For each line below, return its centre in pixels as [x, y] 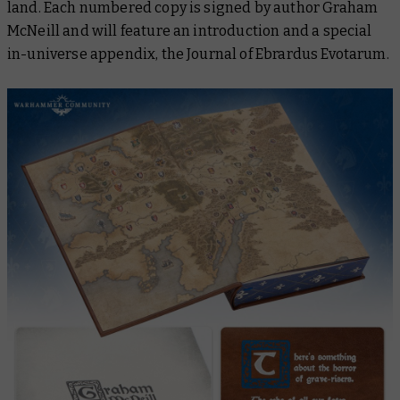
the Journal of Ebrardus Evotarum [274, 54]
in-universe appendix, [84, 54]
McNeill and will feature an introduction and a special [190, 31]
